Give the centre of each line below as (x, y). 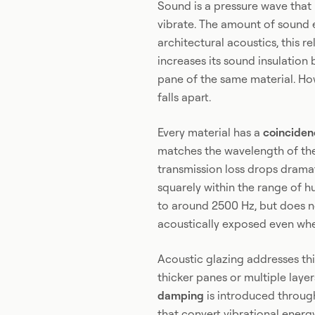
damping (181, 295)
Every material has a (210, 132)
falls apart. (184, 97)
